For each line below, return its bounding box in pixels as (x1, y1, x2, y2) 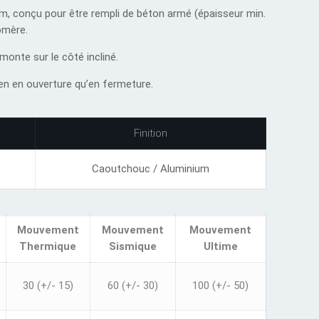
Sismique (108, 240, 157, 253)
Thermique (19, 240, 77, 253)
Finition (133, 127, 167, 140)
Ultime (203, 240, 238, 253)
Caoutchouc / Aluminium (91, 162, 209, 175)
